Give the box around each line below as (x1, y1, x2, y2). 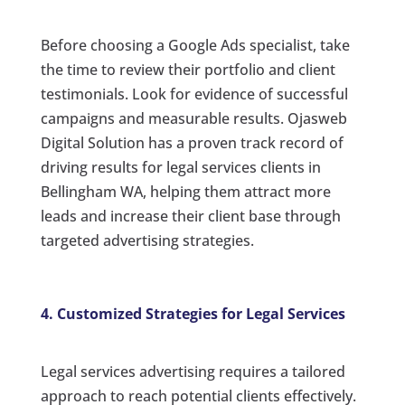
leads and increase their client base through (40, 205, 341, 226)
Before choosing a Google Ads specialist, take (40, 34, 350, 55)
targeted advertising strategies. (40, 230, 254, 250)
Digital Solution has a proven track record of (40, 132, 344, 153)
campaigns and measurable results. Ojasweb (40, 108, 347, 128)
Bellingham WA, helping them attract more (40, 181, 331, 202)
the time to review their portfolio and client (40, 59, 335, 80)
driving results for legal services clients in (40, 156, 321, 177)
